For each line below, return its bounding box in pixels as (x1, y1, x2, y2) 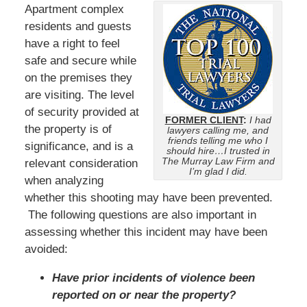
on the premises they (24, 71, 132, 84)
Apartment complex (24, 2, 124, 16)
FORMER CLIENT (164, 115, 243, 126)
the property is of (24, 122, 112, 136)
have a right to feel (24, 36, 120, 50)
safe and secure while (24, 53, 136, 67)
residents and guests (24, 19, 132, 33)
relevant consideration (24, 156, 138, 170)
